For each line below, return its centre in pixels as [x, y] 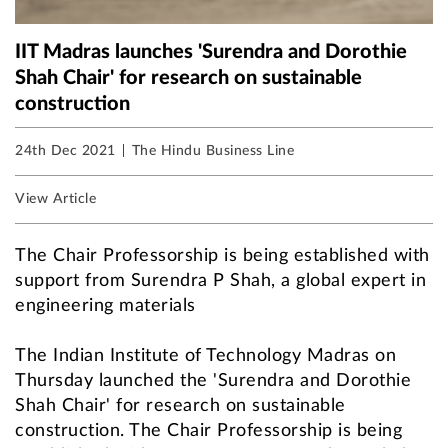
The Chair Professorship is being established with [222, 256]
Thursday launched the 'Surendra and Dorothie [213, 381]
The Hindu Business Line [212, 151]
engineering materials [105, 306]
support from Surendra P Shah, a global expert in [220, 281]
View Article [55, 199]
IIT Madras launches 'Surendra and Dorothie [211, 52]
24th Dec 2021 [65, 151]
